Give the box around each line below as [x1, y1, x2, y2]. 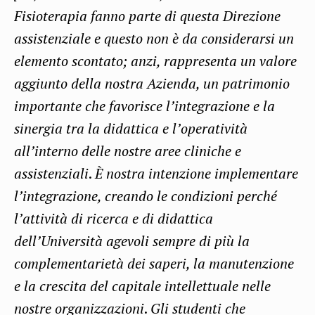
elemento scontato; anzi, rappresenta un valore [14, 51, 297, 71]
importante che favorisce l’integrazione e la [14, 96, 275, 116]
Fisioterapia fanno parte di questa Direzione [14, 6, 281, 26]
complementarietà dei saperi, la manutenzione [14, 254, 294, 274]
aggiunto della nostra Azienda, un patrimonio [14, 74, 290, 94]
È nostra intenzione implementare [95, 164, 298, 184]
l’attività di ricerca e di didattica [14, 209, 213, 229]
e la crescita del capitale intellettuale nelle [14, 276, 271, 296]
